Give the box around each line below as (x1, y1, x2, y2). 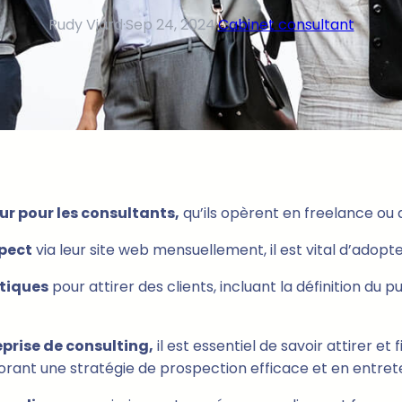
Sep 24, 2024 (125, 13, 215, 35)
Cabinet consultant (217, 13, 354, 35)
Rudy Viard (48, 13, 123, 35)
